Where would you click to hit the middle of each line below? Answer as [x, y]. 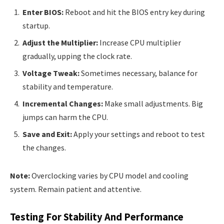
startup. [36, 26]
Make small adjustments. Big [153, 104]
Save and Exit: [47, 134]
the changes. [44, 148]
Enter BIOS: [43, 12]
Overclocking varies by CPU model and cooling [109, 175]
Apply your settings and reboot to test [138, 134]
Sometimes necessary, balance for [138, 73]
